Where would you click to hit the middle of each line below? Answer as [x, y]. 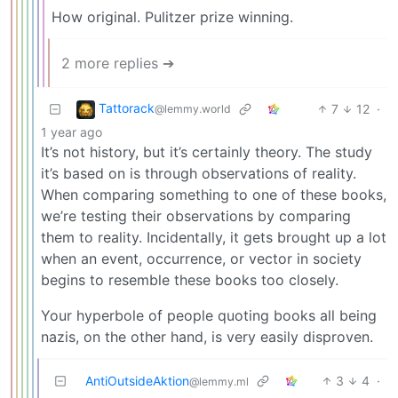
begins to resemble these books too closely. [190, 280]
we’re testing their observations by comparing [196, 216]
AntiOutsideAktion [137, 381]
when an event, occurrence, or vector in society [201, 259]
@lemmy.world [193, 109]
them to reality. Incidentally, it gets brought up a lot [214, 238]
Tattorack [127, 108]
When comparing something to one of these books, [214, 195]
